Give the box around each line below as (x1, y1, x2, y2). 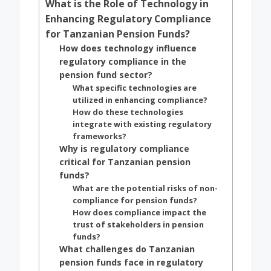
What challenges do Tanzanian (59, 243, 195, 255)
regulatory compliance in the (59, 56, 187, 68)
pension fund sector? (59, 69, 153, 81)
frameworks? (72, 131, 126, 142)
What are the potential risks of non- (72, 183, 218, 194)
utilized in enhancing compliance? (72, 94, 207, 106)
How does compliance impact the (72, 207, 206, 218)
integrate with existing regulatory (72, 119, 212, 130)
